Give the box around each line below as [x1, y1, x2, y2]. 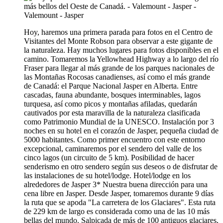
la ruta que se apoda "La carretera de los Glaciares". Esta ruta [24, 198, 216, 207]
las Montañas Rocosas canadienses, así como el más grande [24, 72, 210, 81]
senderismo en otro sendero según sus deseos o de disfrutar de [24, 162, 218, 171]
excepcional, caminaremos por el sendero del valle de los [24, 144, 202, 153]
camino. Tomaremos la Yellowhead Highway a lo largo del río [24, 54, 219, 63]
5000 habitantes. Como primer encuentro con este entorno [24, 135, 205, 144]
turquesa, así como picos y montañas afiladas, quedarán [24, 99, 197, 108]
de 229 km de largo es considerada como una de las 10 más [24, 207, 210, 216]
